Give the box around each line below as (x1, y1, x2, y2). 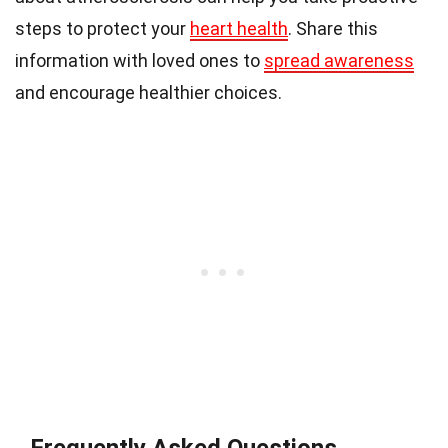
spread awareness (264, 50, 414, 72)
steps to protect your (15, 18, 190, 40)
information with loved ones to (15, 50, 264, 72)
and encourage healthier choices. (15, 82, 282, 104)
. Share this (288, 18, 378, 40)
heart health (190, 18, 288, 40)
